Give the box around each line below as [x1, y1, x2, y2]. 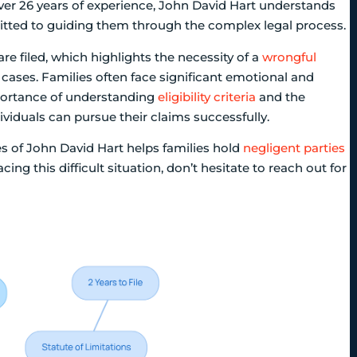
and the [256, 88, 305, 104]
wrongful [262, 49, 316, 65]
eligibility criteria [158, 88, 256, 104]
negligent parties [243, 140, 345, 156]
